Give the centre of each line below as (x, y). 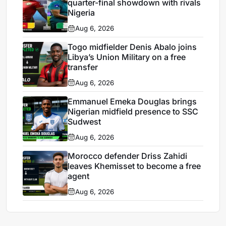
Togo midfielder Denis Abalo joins (132, 47)
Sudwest (84, 121)
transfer (83, 67)
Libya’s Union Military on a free (127, 57)
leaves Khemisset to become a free (134, 166)
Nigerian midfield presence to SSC (133, 111)
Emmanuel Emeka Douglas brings (132, 101)
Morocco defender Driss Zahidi (128, 156)
